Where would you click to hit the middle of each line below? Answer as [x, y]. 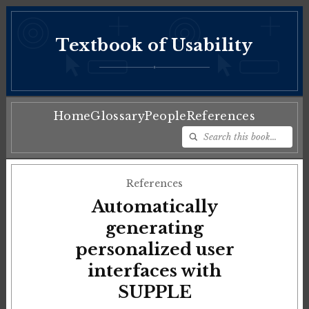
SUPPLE [154, 292]
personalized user [154, 250]
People [166, 116]
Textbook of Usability [154, 45]
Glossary [118, 116]
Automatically [154, 207]
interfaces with [154, 271]
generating [154, 228]
